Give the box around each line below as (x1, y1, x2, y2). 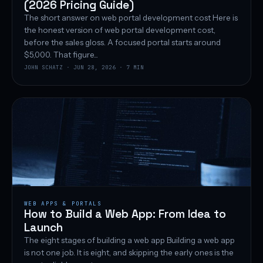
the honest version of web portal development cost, (24, 25, 215, 35)
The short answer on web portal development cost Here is (24, 13, 238, 23)
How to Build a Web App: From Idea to (24, 207, 226, 222)
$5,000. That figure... (24, 50, 98, 60)
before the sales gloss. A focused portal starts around (24, 38, 221, 48)
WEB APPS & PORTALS (24, 200, 102, 208)
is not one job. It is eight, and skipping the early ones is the (24, 248, 234, 258)
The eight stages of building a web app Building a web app (24, 235, 235, 245)
